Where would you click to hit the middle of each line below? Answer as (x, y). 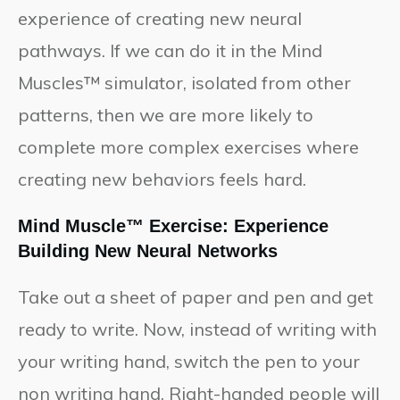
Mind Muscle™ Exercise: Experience (173, 226)
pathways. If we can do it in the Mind (170, 51)
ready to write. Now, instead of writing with (197, 329)
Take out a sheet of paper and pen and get (196, 297)
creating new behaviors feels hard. (162, 179)
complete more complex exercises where (188, 147)
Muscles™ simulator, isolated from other (184, 83)
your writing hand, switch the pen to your (189, 362)
